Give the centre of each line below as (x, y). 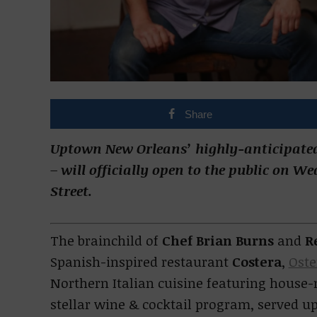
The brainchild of (106, 241)
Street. (71, 191)
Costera (257, 262)
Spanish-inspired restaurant (141, 262)
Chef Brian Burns (218, 241)
